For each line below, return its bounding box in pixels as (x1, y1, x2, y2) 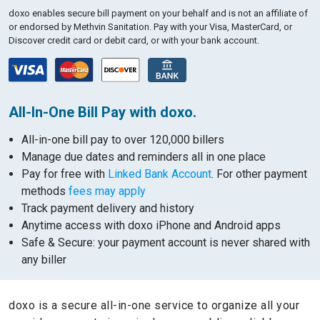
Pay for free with (21, 167, 108, 181)
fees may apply (69, 184, 146, 198)
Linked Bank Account (108, 167, 211, 181)
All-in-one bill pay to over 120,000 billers (21, 133, 224, 146)
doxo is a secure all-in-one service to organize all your (9, 299, 299, 312)
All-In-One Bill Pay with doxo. (9, 104, 196, 121)
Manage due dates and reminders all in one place (21, 150, 266, 164)
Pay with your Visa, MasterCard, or (154, 21, 292, 32)
